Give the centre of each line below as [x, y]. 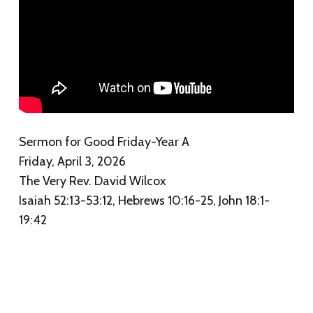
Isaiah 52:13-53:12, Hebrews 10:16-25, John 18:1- [144, 200]
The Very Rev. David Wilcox [92, 181]
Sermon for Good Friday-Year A [104, 141]
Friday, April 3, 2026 [72, 161]
